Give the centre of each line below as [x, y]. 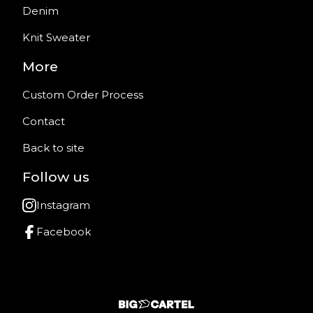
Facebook [64, 232]
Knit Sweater [56, 38]
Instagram [63, 205]
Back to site [53, 148]
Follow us [56, 177]
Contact [44, 122]
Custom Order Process [83, 95]
